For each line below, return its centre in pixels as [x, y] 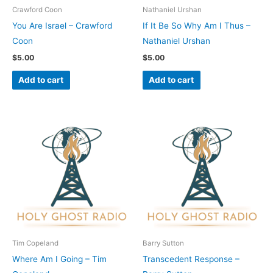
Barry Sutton [163, 243]
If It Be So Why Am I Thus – [197, 26]
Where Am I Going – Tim [59, 259]
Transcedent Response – [191, 259]
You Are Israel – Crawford [62, 26]
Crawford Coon [37, 10]
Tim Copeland [35, 243]
